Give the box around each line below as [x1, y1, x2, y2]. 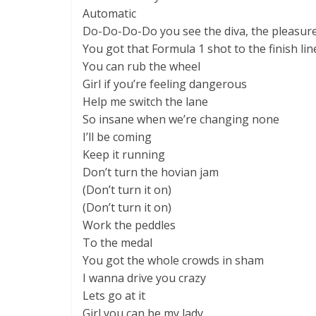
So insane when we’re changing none [83, 111, 279, 127]
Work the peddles [83, 217, 176, 233]
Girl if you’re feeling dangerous [83, 76, 247, 92]
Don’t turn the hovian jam [83, 164, 219, 180]
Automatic [83, 6, 136, 21]
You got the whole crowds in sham [83, 253, 264, 268]
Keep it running [83, 147, 165, 162]
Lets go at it [83, 288, 145, 303]
